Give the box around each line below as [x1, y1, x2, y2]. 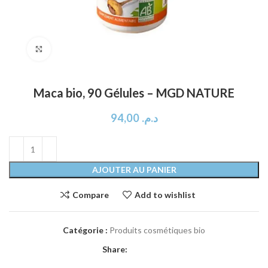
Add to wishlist [134, 189, 196, 200]
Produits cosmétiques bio [109, 225, 205, 235]
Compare [72, 189, 109, 200]
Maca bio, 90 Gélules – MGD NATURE [33, 86, 234, 100]
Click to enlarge [51, 44, 111, 54]
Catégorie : [63, 225, 108, 235]
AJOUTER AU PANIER [92, 165, 176, 175]
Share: [102, 244, 127, 254]
